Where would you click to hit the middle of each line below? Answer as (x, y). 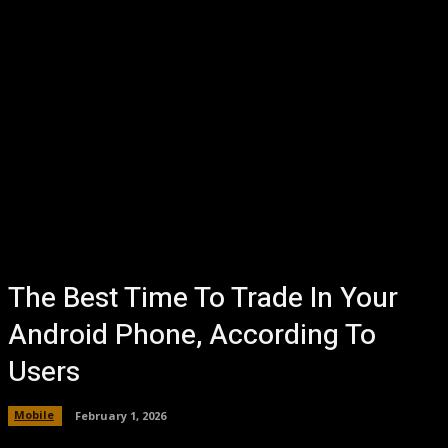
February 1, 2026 (120, 415)
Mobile (34, 414)
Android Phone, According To (192, 335)
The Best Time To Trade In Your (203, 298)
